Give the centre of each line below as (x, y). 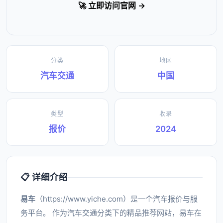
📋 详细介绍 (44, 177)
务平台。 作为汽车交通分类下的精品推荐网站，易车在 (111, 213)
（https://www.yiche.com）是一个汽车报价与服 (116, 199)
